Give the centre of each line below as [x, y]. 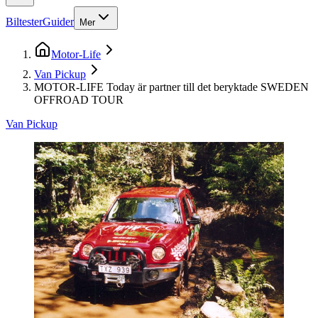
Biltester [24, 21]
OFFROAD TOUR [79, 99]
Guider [58, 21]
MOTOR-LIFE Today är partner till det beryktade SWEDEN [171, 87]
